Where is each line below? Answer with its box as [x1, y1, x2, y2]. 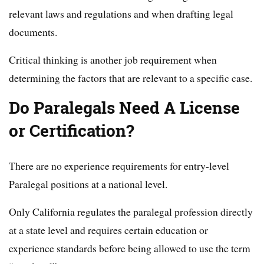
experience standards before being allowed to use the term [9, 241, 250, 255]
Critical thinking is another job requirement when [9, 52, 217, 67]
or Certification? [9, 120, 134, 142]
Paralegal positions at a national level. [9, 177, 167, 191]
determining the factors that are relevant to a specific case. [9, 71, 252, 85]
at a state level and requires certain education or [9, 223, 208, 237]
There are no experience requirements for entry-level [9, 159, 229, 173]
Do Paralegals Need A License [9, 97, 240, 119]
